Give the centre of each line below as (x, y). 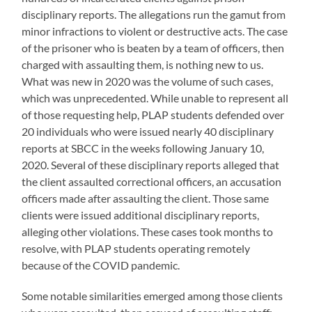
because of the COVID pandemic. (102, 265)
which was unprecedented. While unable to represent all (155, 97)
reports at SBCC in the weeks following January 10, (143, 148)
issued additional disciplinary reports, (170, 214)
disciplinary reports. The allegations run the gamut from (154, 14)
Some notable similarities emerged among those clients (153, 295)
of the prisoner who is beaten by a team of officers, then (153, 47)
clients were (52, 214)
